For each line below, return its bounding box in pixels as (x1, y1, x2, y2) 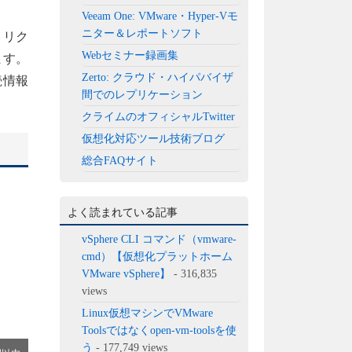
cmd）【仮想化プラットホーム (82, 250, 233, 262)
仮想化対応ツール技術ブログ (82, 132, 225, 145)
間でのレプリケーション (82, 88, 203, 101)
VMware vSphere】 (82, 267, 171, 280)
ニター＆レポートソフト (82, 27, 203, 39)
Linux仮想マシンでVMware (82, 306, 214, 319)
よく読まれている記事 (68, 206, 178, 218)
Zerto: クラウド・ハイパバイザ (82, 71, 234, 83)
